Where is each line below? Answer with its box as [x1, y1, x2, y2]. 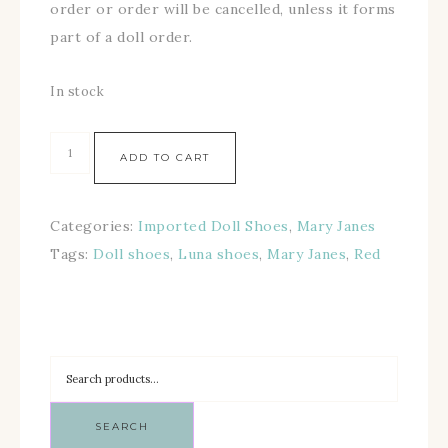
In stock [50, 83, 104, 100]
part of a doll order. [50, 28, 193, 46]
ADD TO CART [119, 151, 210, 164]
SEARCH [95, 420, 149, 433]
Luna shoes [178, 245, 259, 263]
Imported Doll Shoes [138, 217, 289, 235]
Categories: [50, 217, 138, 235]
